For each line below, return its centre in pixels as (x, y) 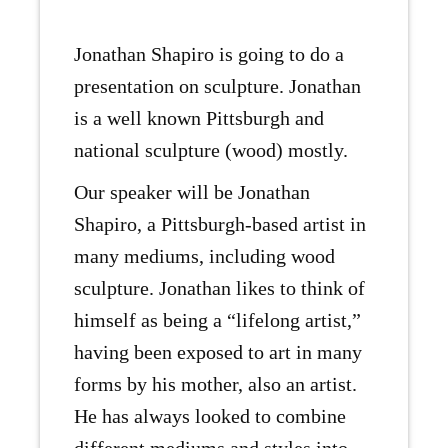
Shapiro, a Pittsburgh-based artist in (220, 224)
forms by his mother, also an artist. (215, 384)
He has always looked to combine (210, 416)
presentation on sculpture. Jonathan (217, 86)
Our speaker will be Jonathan (192, 192)
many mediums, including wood (204, 256)
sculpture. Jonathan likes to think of (219, 288)
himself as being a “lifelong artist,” (217, 320)
